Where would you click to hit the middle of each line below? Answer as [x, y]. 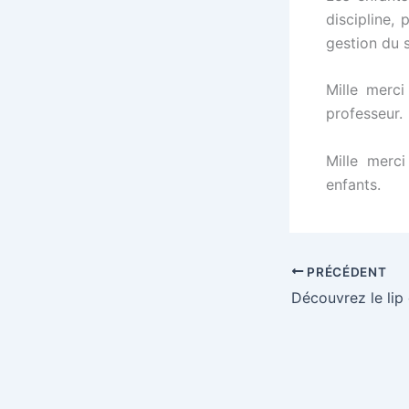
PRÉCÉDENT [345, 272]
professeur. [364, 114]
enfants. [353, 184]
